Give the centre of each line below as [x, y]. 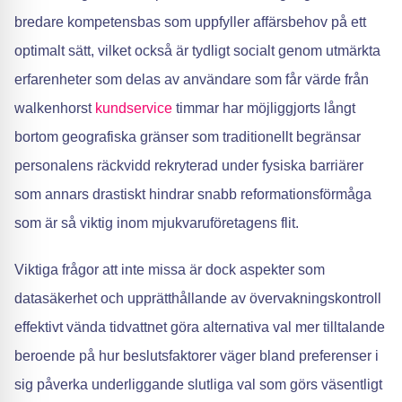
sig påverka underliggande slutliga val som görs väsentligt [198, 385]
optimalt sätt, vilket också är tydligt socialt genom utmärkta [197, 51]
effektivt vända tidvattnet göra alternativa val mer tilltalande [200, 327]
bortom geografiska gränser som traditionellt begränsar [188, 137]
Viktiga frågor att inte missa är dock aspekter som [170, 270]
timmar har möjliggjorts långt [264, 108]
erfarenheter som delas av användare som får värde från [192, 79]
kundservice [134, 108]
